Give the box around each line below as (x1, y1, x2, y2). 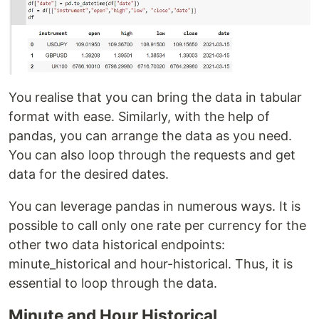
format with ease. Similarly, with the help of (9, 108, 270, 124)
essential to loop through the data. (9, 275, 217, 291)
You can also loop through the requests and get (9, 147, 296, 162)
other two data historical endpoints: (9, 236, 225, 252)
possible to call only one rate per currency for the (9, 217, 306, 233)
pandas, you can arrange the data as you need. (9, 127, 292, 143)
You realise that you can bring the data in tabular (9, 89, 302, 105)
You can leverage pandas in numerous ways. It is (9, 198, 300, 214)
